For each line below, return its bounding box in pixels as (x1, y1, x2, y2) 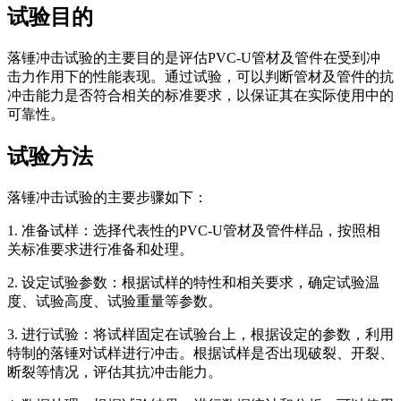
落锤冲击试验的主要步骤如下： (7, 189, 208, 205)
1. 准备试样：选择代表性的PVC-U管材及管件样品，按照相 (7, 222, 380, 238)
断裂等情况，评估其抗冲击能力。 (7, 363, 222, 380)
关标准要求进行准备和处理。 (7, 241, 193, 257)
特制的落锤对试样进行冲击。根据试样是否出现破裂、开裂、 (7, 345, 394, 361)
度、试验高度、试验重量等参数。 (7, 293, 222, 309)
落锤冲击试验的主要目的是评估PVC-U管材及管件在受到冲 (7, 49, 380, 65)
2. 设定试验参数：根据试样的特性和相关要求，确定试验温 (7, 274, 380, 290)
